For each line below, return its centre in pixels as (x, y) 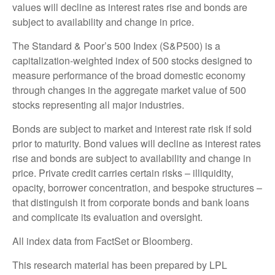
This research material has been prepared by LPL (120, 265)
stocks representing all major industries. (99, 105)
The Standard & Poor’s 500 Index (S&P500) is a (116, 46)
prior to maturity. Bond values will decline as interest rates (137, 144)
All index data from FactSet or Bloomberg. (104, 241)
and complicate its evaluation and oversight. (107, 217)
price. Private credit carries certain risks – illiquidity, (123, 173)
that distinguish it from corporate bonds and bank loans (131, 203)
